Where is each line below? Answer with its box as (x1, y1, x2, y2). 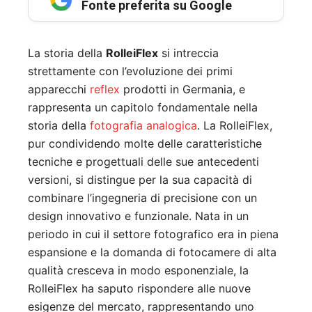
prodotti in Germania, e (120, 82, 245, 97)
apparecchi (28, 82, 90, 97)
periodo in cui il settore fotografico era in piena (28, 227, 279, 242)
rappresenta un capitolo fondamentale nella (28, 100, 258, 115)
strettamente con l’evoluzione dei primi (28, 64, 233, 79)
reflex (90, 82, 120, 97)
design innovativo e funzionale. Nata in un (28, 209, 249, 224)
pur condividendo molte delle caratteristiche (28, 136, 262, 151)
